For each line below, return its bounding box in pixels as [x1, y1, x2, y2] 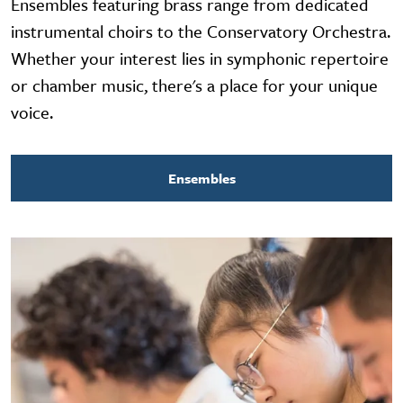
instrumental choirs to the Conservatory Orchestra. [11, 19, 390, 44]
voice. [11, 100, 53, 125]
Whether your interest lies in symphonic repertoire [11, 46, 389, 71]
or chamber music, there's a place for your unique [11, 73, 378, 98]
